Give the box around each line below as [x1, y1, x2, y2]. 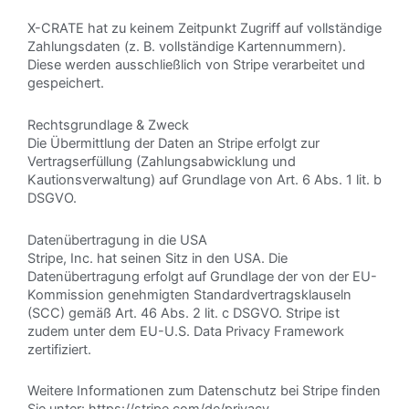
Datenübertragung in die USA [27, 231, 207, 248]
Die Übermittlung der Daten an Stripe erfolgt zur [27, 135, 320, 152]
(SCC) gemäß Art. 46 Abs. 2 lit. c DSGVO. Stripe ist [27, 304, 340, 321]
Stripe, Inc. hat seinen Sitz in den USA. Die [27, 249, 288, 267]
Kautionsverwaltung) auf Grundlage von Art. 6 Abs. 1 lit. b [27, 172, 382, 188]
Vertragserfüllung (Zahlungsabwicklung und [27, 153, 296, 170]
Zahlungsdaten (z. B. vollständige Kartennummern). [27, 38, 346, 56]
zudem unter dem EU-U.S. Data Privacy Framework [27, 322, 344, 340]
